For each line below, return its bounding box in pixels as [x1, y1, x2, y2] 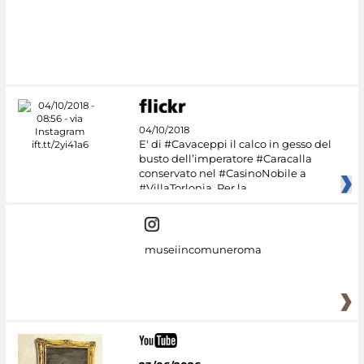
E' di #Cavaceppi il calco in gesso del [138, 137, 331, 151]
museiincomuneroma [144, 242, 262, 256]
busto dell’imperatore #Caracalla [138, 152, 312, 166]
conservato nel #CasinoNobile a [138, 167, 306, 180]
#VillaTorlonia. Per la [138, 181, 247, 195]
